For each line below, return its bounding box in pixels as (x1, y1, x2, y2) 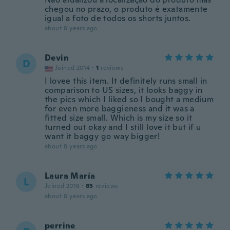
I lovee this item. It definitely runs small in (45, 75, 207, 86)
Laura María (45, 170, 95, 181)
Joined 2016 (45, 182, 80, 190)
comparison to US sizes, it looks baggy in (45, 85, 203, 95)
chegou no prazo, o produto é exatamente (45, 4, 208, 14)
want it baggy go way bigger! (45, 131, 160, 142)
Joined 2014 (55, 64, 90, 72)
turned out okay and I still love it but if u (45, 122, 201, 132)
